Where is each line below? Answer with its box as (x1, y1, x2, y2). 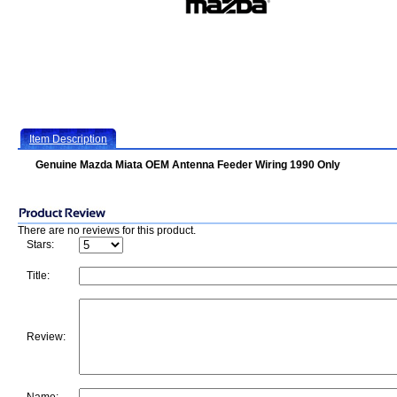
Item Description (29, 133, 107, 145)
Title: (27, 269, 50, 282)
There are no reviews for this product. (18, 224, 196, 237)
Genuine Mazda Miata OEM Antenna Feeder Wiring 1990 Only (35, 159, 340, 171)
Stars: (27, 238, 54, 251)
